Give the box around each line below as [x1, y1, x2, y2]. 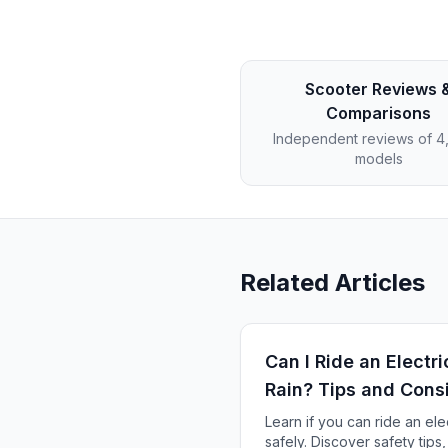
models [354, 150, 403, 167]
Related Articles [240, 268, 425, 297]
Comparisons [326, 103, 432, 123]
